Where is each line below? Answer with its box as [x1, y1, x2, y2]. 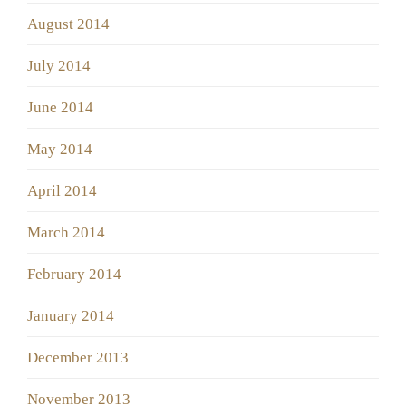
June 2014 [27, 99, 93, 117]
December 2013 [27, 349, 129, 367]
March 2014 [27, 224, 105, 242]
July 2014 [27, 57, 91, 75]
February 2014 [27, 266, 121, 284]
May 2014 [27, 140, 92, 159]
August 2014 [27, 15, 110, 34]
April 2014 [27, 182, 97, 200]
